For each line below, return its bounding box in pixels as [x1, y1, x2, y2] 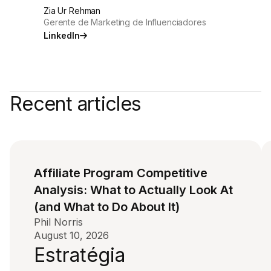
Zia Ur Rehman [44, 5, 101, 16]
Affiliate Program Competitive [34, 166, 207, 180]
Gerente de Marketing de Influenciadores [44, 17, 206, 27]
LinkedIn [44, 30, 80, 41]
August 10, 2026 [34, 229, 109, 241]
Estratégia [34, 243, 125, 267]
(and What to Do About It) [34, 200, 180, 214]
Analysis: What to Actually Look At [34, 183, 233, 197]
